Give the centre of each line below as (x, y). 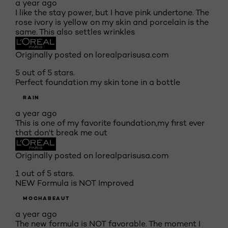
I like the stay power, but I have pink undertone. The (112, 12)
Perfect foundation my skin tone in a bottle (98, 82)
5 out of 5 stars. (45, 73)
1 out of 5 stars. (45, 173)
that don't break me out (61, 133)
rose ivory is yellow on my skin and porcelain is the (112, 22)
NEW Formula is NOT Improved (75, 183)
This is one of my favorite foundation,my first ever (110, 123)
